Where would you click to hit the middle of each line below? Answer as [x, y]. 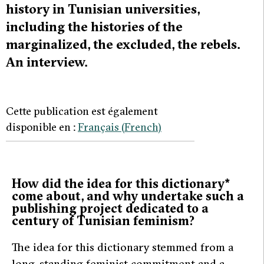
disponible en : [42, 127]
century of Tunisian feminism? [103, 220]
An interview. [47, 62]
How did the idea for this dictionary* [121, 183]
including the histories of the [94, 27]
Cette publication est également [82, 111]
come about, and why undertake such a [128, 196]
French [141, 127]
